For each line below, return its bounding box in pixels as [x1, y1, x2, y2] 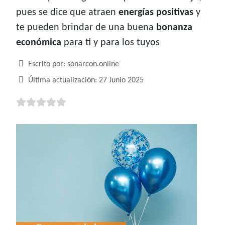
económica [16, 38, 61, 48]
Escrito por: [26, 60, 67, 69]
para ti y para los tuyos [61, 38, 160, 48]
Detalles [16, 60, 43, 68]
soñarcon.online [67, 60, 119, 69]
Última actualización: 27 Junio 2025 [28, 76, 144, 85]
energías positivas [119, 8, 193, 18]
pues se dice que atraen [16, 8, 119, 18]
